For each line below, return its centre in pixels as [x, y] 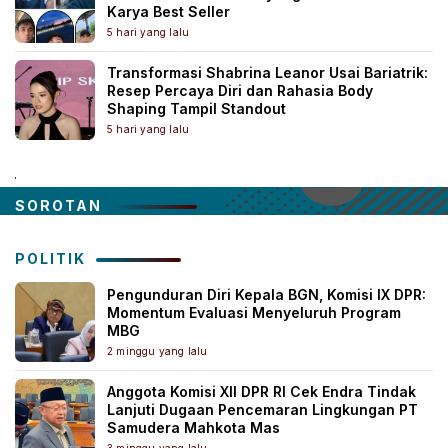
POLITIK [50, 258]
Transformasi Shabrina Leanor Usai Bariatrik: [267, 72]
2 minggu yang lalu [157, 350]
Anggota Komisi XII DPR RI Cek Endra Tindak [261, 391]
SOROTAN [58, 205]
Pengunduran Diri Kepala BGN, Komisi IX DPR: [266, 294]
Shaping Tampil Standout [196, 108]
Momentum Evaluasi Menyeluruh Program [254, 312]
